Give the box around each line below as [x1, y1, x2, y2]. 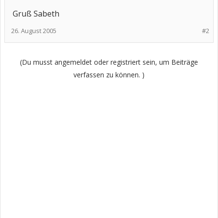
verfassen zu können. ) [73, 70, 145, 79]
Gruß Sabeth [13, 8, 59, 19]
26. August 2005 [11, 26, 56, 35]
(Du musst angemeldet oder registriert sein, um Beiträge [20, 57, 198, 67]
